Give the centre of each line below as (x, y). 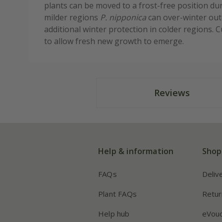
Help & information (136, 151)
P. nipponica (123, 18)
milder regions (72, 18)
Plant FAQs (117, 194)
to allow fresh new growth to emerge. (114, 41)
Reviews (172, 93)
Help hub (114, 214)
